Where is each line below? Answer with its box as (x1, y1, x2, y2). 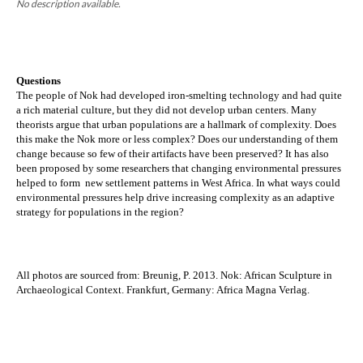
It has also (285, 147, 329, 160)
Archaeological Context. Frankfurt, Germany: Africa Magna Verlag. (16, 284, 310, 297)
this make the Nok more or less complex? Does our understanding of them (16, 133, 338, 146)
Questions (16, 75, 61, 88)
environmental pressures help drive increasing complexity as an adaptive (16, 191, 335, 204)
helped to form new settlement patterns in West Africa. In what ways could (16, 177, 340, 190)
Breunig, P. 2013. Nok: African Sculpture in (143, 269, 332, 282)
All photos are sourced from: (16, 269, 143, 282)
